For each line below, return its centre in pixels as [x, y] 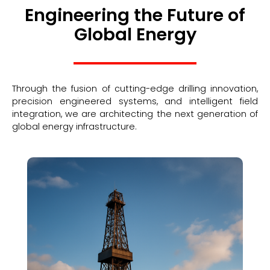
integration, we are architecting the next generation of [135, 114]
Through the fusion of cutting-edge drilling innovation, [135, 88]
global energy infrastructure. [74, 126]
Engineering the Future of [135, 15]
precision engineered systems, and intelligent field [135, 101]
